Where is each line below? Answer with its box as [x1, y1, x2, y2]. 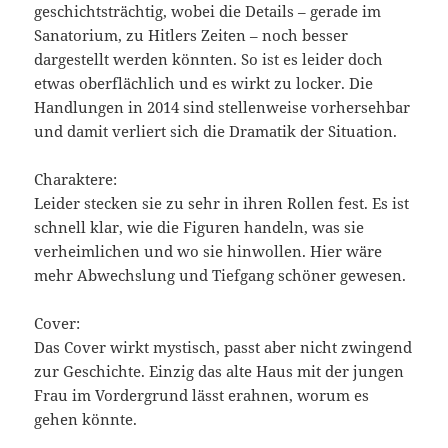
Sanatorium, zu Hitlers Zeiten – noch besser [34, 25, 349, 46]
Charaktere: [34, 169, 118, 190]
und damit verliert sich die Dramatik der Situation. [34, 121, 398, 142]
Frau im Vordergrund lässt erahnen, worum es [34, 385, 370, 406]
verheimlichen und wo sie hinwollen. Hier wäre [34, 241, 383, 262]
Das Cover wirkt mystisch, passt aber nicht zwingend [34, 337, 413, 358]
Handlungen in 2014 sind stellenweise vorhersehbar [34, 97, 411, 118]
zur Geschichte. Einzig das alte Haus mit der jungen [34, 361, 405, 382]
